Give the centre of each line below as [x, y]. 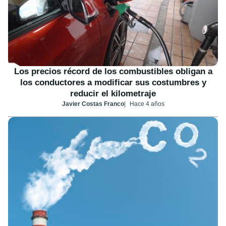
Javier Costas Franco [93, 104]
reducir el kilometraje [113, 93]
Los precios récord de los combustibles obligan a [113, 71]
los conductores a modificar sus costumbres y [113, 82]
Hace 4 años [147, 104]
